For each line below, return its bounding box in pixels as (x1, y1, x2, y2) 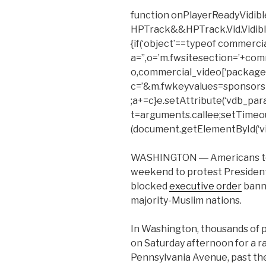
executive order (169, 180, 242, 192)
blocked (131, 180, 169, 192)
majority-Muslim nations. (131, 195, 242, 207)
